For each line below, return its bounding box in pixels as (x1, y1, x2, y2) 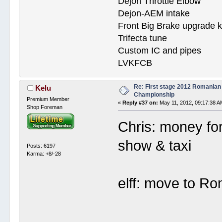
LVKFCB (118, 57, 153, 68)
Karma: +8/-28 (27, 151, 61, 157)
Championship (134, 91, 175, 98)
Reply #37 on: (122, 99, 159, 106)
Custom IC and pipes (118, 45, 202, 55)
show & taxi (118, 137, 192, 154)
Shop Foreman (27, 104, 63, 110)
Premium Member (27, 96, 70, 102)
